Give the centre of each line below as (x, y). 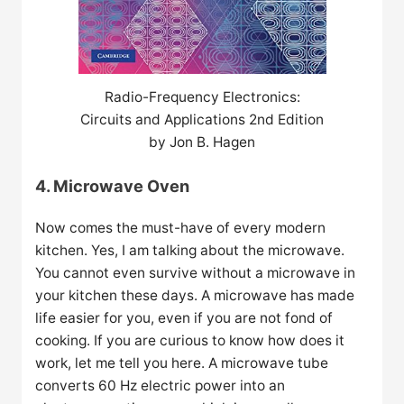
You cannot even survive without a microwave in (196, 272)
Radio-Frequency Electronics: (202, 96)
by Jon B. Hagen (202, 142)
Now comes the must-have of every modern (181, 227)
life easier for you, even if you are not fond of (184, 317)
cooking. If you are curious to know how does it (190, 340)
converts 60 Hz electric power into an (161, 385)
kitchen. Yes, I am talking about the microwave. (190, 250)
